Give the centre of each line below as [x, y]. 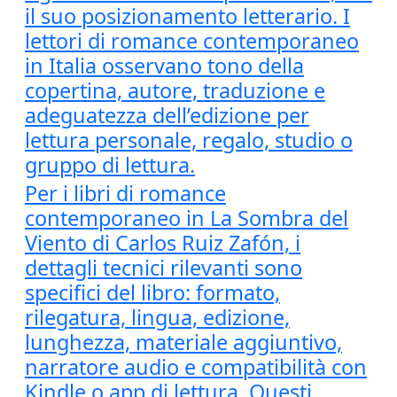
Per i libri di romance [125, 193]
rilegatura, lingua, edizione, [157, 317]
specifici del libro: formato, [152, 292]
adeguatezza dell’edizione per [167, 115]
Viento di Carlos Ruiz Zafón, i [163, 243]
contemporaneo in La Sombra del [187, 218]
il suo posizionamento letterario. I [187, 16]
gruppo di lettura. [110, 165]
